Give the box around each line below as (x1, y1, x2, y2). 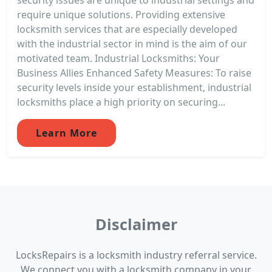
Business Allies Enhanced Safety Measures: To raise (17, 66, 251, 80)
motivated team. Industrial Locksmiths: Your (17, 51, 220, 65)
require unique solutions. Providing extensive (17, 7, 225, 21)
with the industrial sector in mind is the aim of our (17, 36, 247, 50)
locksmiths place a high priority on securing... (17, 95, 225, 109)
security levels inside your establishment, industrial (17, 80, 251, 94)
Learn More (36, 126, 97, 140)
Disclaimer (95, 213, 177, 234)
